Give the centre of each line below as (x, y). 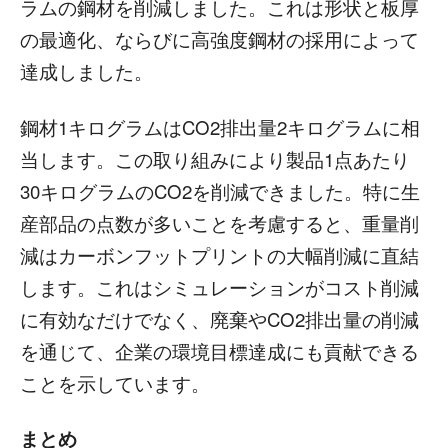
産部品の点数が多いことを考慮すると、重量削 (219, 223)
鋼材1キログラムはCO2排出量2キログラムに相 (220, 127)
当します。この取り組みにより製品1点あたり (215, 159)
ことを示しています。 (115, 383)
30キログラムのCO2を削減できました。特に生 (220, 191)
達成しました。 (86, 71)
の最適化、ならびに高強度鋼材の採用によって (219, 39)
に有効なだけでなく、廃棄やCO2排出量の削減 (219, 319)
